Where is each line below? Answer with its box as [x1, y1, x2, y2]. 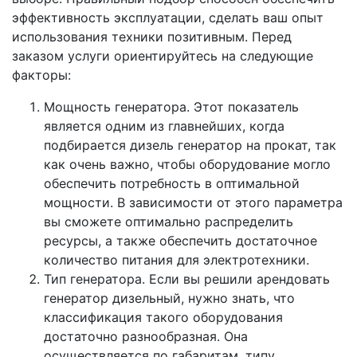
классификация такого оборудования [44, 308, 283, 325]
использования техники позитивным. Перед [12, 28, 292, 45]
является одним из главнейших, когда [44, 117, 284, 134]
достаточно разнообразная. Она [44, 328, 248, 344]
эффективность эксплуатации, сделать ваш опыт [12, 9, 324, 25]
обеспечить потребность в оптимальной [44, 175, 300, 191]
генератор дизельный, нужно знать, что [44, 289, 295, 306]
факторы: [12, 66, 71, 83]
